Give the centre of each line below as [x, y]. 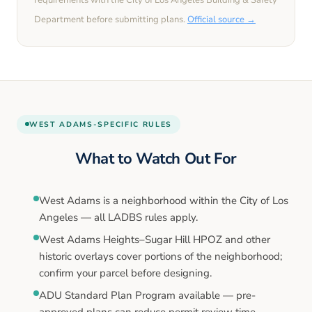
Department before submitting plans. [111, 19]
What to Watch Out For [156, 158]
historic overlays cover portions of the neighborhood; [161, 256]
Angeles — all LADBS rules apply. [118, 217]
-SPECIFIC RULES [133, 124]
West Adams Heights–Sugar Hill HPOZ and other [155, 239]
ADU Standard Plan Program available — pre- [147, 295]
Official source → [221, 19]
